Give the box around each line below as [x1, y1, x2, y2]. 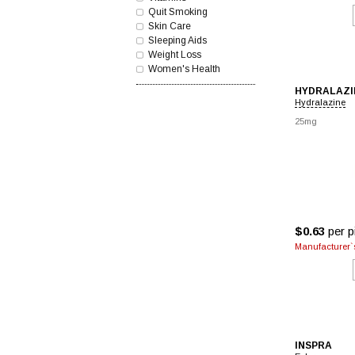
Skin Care [148, 21, 191, 32]
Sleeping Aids [148, 35, 207, 46]
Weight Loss [148, 49, 201, 60]
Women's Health [148, 63, 220, 74]
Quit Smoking [148, 6, 208, 17]
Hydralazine [295, 97, 345, 107]
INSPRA [295, 340, 332, 351]
